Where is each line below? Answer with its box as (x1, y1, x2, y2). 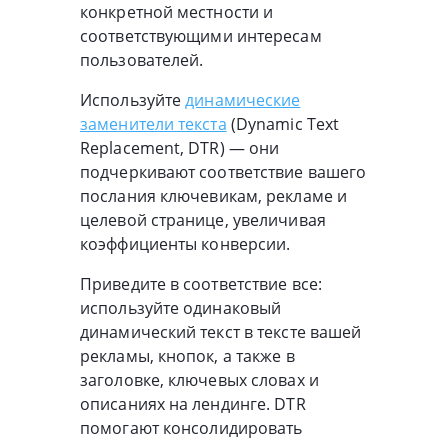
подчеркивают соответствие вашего (80, 160, 367, 183)
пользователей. (80, 48, 204, 71)
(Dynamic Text (226, 112, 340, 135)
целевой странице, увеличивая (80, 208, 326, 231)
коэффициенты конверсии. (80, 232, 291, 255)
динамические (185, 88, 301, 111)
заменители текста (80, 112, 227, 135)
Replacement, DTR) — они (80, 136, 280, 159)
